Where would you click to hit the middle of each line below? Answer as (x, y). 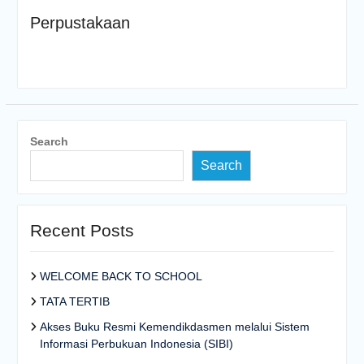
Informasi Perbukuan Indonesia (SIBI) (136, 344)
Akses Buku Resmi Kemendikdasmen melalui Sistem (174, 327)
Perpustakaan (80, 23)
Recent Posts (82, 230)
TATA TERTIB (74, 301)
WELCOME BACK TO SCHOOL (121, 276)
